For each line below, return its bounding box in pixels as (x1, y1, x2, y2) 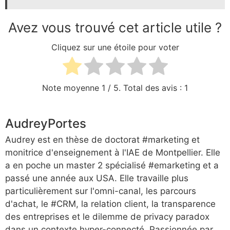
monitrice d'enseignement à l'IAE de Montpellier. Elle (5, 147, 220, 158)
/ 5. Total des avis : (105, 83, 184, 93)
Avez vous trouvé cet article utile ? (8, 20, 222, 36)
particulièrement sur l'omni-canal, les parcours (5, 186, 196, 197)
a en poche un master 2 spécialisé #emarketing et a (5, 160, 219, 171)
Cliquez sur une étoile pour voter (51, 42, 179, 52)
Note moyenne (42, 83, 102, 93)
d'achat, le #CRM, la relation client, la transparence (5, 199, 216, 209)
